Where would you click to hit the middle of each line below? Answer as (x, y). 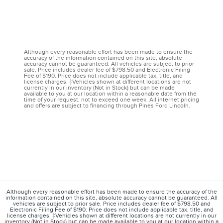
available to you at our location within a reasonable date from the (110, 94)
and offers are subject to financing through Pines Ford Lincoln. (107, 106)
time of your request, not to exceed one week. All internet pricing (111, 100)
